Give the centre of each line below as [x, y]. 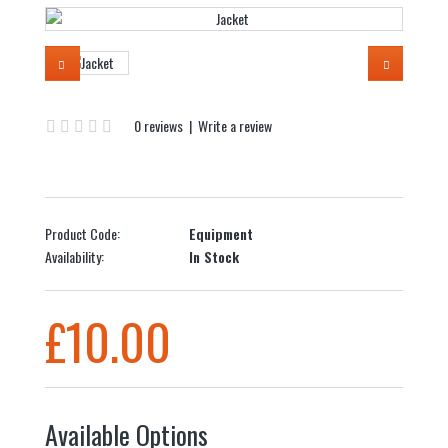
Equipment [219, 233]
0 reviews [158, 125]
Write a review [235, 125]
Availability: [74, 256]
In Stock [212, 256]
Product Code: [82, 233]
